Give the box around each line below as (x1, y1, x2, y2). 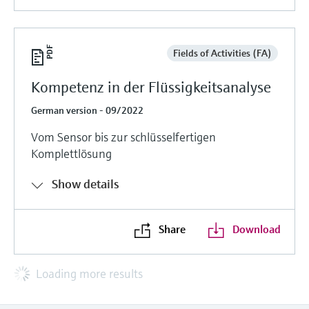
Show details (52, 175, 119, 192)
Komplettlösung (31, 145, 112, 161)
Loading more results (36, 265, 143, 281)
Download (232, 221, 281, 236)
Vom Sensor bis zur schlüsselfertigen (31, 128, 216, 145)
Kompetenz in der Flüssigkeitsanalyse (31, 77, 271, 97)
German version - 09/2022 (31, 103, 143, 117)
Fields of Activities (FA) (172, 46, 272, 59)
